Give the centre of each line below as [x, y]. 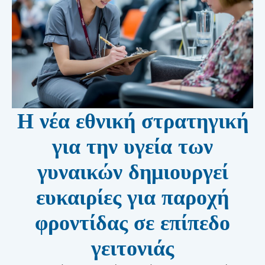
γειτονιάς [132, 248]
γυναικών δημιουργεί [132, 172]
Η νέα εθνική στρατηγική [132, 121]
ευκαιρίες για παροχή [132, 197]
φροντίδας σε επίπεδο [132, 223]
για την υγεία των [132, 146]
